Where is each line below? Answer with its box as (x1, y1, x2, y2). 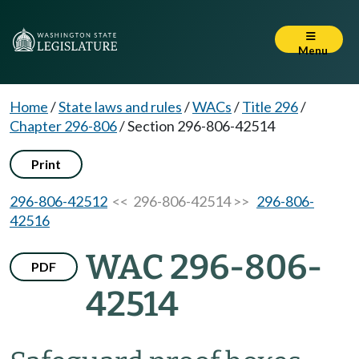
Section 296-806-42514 (127, 117, 275, 135)
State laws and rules (58, 98, 182, 115)
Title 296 (242, 98, 298, 115)
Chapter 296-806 (10, 117, 117, 135)
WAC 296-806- (86, 247, 322, 288)
